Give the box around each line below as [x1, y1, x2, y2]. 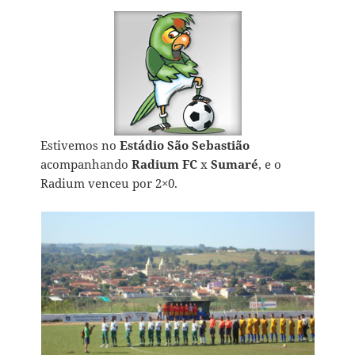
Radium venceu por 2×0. [40, 174, 178, 191]
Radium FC [132, 155, 198, 172]
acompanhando [40, 155, 132, 172]
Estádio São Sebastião [120, 136, 250, 153]
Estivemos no [40, 136, 120, 153]
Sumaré [211, 155, 259, 172]
